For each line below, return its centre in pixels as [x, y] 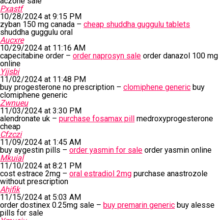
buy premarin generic [139, 205]
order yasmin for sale [106, 150]
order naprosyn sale [107, 56]
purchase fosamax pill [97, 119]
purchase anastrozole [170, 174]
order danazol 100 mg [179, 56]
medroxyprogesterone [174, 119]
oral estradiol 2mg [100, 174]
